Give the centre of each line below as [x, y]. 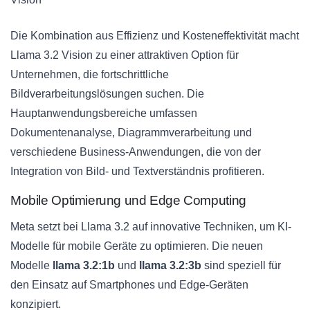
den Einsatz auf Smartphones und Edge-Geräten [129, 285]
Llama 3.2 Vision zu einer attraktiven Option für [125, 55]
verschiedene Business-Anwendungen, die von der [136, 152]
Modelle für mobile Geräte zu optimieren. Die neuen [137, 246]
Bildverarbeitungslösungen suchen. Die [107, 94]
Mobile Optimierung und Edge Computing [128, 201]
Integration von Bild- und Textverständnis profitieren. [137, 172]
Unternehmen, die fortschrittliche [90, 75]
